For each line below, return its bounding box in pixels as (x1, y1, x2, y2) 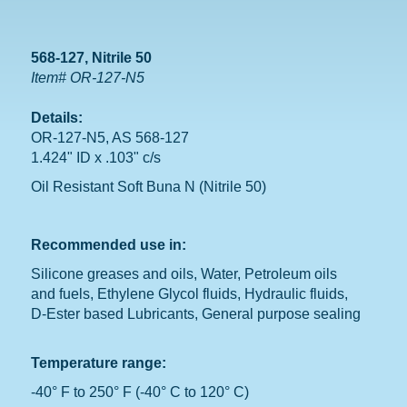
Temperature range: (31, 354, 167, 371)
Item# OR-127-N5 (31, 69, 145, 85)
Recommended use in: (31, 236, 187, 253)
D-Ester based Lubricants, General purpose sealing (31, 305, 362, 322)
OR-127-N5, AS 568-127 (31, 129, 190, 145)
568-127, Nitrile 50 (31, 49, 153, 65)
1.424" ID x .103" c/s (31, 149, 162, 165)
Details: (31, 109, 84, 125)
